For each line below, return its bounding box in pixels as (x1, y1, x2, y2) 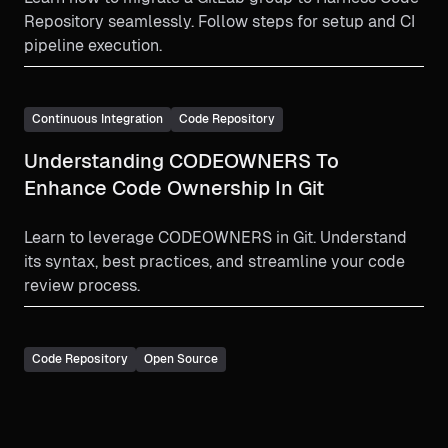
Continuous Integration (32, 111, 163, 126)
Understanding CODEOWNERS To (24, 149, 339, 172)
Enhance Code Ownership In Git (24, 176, 324, 199)
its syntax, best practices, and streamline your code (24, 251, 405, 271)
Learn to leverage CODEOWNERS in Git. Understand (24, 227, 407, 247)
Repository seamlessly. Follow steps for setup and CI (24, 11, 415, 31)
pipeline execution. (24, 35, 162, 55)
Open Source (144, 351, 218, 366)
